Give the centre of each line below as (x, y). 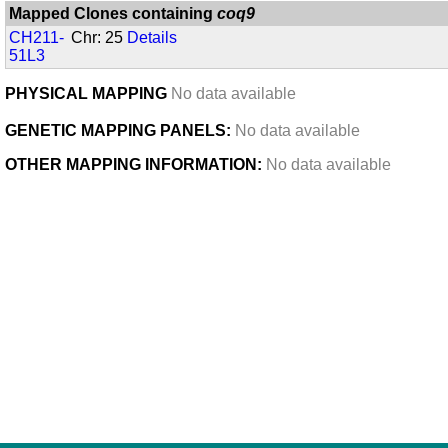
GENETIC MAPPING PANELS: (118, 131)
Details (152, 38)
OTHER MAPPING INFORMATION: (133, 165)
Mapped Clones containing (113, 14)
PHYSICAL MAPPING (88, 94)
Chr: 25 (99, 38)
